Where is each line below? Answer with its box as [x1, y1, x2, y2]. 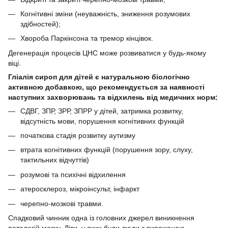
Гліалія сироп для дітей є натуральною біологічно [8, 72, 190, 81]
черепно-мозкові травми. [20, 199, 103, 208]
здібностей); [20, 19, 61, 28]
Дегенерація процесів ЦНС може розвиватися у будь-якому [8, 48, 206, 57]
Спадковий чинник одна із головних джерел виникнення [8, 214, 194, 222]
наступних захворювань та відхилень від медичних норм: [8, 93, 218, 101]
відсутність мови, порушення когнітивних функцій [20, 117, 184, 125]
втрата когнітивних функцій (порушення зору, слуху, [20, 146, 193, 154]
